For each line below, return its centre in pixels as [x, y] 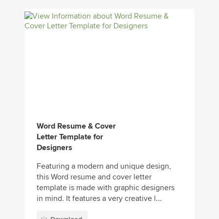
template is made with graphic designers [106, 188]
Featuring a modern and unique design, [104, 166]
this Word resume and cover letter [94, 177]
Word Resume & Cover [76, 126]
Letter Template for [70, 137]
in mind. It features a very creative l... [99, 198]
